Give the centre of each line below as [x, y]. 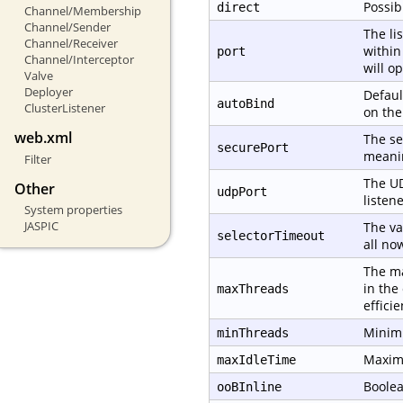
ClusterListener [64, 108]
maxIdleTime [256, 360]
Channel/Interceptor [79, 60]
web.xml [43, 138]
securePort [253, 148]
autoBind [246, 104]
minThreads [253, 333]
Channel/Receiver [71, 44]
